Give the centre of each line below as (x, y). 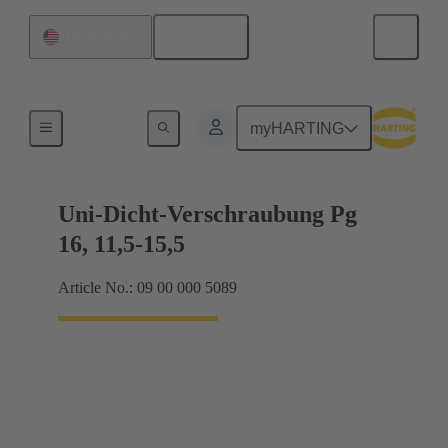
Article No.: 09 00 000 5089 (147, 288)
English (208, 37)
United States (98, 36)
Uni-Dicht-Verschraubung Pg (207, 214)
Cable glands (114, 124)
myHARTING (297, 128)
